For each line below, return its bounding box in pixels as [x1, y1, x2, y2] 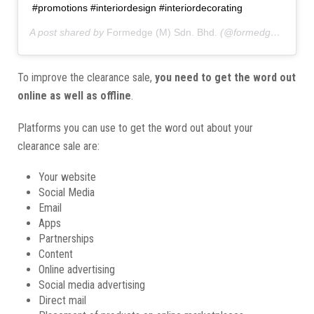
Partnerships [39, 231, 94, 245]
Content [39, 247, 73, 261]
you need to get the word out [155, 70, 296, 84]
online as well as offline [18, 88, 131, 102]
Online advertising [39, 262, 115, 276]
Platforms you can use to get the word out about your [18, 121, 253, 135]
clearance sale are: [18, 139, 100, 153]
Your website [39, 170, 96, 184]
